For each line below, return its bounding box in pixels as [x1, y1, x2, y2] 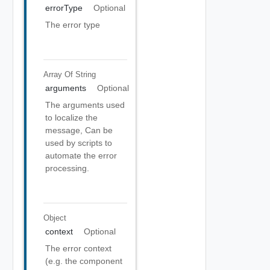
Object [43, 213, 66, 222]
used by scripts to [45, 138, 112, 148]
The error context [45, 243, 111, 253]
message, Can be [45, 125, 113, 135]
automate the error [45, 151, 117, 160]
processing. [45, 163, 89, 173]
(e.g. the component [45, 256, 122, 266]
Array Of [43, 69, 75, 79]
